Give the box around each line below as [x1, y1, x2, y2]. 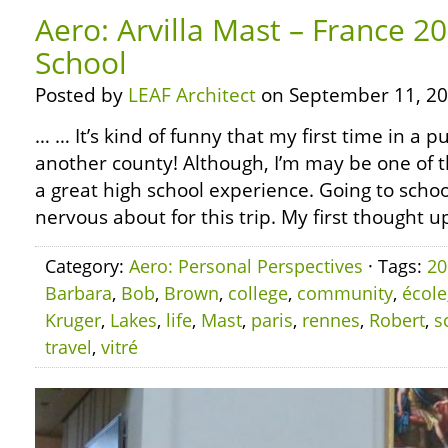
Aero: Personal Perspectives [129, 254, 363, 278]
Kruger [45, 308, 101, 332]
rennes [302, 308, 360, 332]
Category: [45, 254, 129, 278]
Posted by [35, 82, 128, 108]
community [297, 281, 393, 305]
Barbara [45, 281, 112, 305]
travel [45, 335, 92, 359]
